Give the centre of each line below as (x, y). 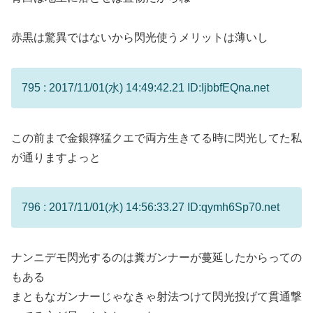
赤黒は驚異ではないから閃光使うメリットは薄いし (140, 38)
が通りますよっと (56, 157)
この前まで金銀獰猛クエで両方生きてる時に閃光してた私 (156, 138)
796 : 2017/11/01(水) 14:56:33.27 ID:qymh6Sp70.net (151, 208)
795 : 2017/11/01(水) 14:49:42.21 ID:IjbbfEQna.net (145, 87)
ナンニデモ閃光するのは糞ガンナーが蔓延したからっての (156, 258)
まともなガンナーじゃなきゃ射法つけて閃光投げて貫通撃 (156, 297)
